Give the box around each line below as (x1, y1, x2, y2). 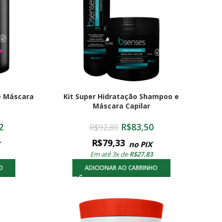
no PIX (129, 139, 153, 149)
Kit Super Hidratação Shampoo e (63, 92, 179, 101)
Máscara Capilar (92, 101, 150, 111)
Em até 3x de (90, 150, 129, 159)
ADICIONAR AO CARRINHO (85, 164, 158, 172)
